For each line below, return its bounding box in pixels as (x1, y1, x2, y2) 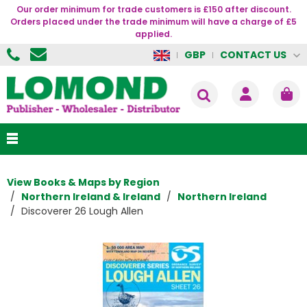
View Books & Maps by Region (7, 175, 160, 190)
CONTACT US (220, 47, 286, 62)
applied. (135, 28, 172, 40)
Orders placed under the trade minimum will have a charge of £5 (10, 16, 297, 27)
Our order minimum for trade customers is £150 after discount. (16, 3, 291, 15)
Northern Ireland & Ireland (21, 190, 160, 204)
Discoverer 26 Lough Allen (21, 204, 143, 219)
